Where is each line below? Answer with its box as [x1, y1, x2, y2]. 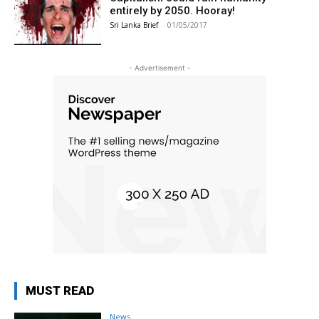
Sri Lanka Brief [110, 20, 159, 30]
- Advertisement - [128, 63, 191, 72]
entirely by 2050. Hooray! [110, 4, 236, 17]
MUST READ [26, 283, 94, 298]
